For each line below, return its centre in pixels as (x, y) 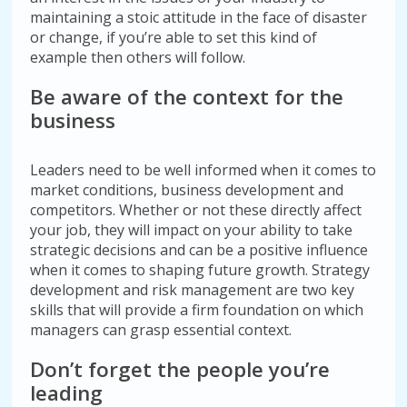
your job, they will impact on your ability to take (192, 230)
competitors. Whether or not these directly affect (196, 210)
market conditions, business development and (187, 190)
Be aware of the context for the (187, 97)
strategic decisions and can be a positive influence (199, 250)
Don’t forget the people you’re (180, 369)
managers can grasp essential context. (161, 330)
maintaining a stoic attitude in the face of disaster (199, 17)
